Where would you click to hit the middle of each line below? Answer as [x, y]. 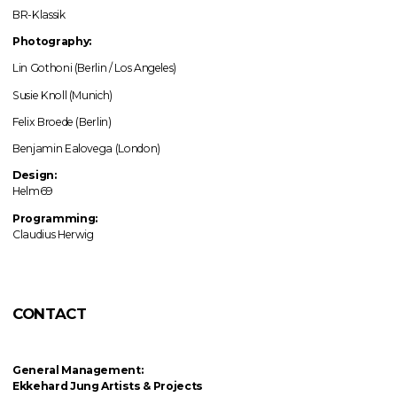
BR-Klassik [39, 14]
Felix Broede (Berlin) [62, 121]
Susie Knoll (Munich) [62, 95]
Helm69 [33, 191]
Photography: [52, 42]
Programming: [55, 218]
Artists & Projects [152, 385]
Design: [35, 175]
